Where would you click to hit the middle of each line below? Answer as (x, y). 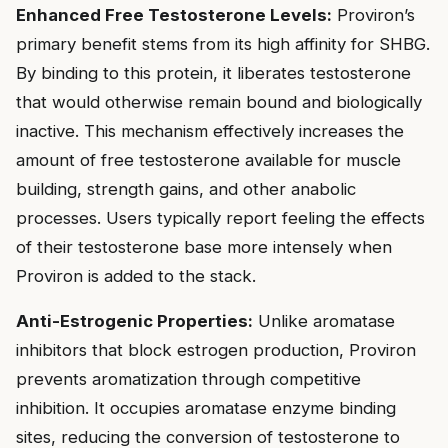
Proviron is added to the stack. (136, 275)
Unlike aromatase (324, 321)
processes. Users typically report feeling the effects (220, 217)
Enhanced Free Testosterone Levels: (174, 14)
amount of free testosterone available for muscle (208, 159)
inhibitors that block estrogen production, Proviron (216, 350)
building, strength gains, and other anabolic (186, 188)
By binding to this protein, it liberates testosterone (213, 72)
